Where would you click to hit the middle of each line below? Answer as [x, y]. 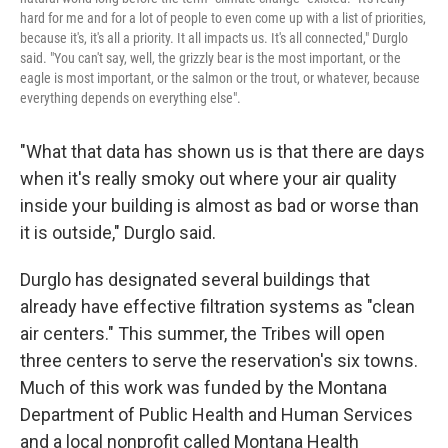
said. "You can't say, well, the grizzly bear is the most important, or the [210, 58]
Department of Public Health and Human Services [216, 415]
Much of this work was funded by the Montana [203, 388]
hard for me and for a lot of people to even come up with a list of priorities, [223, 18]
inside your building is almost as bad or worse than [219, 206]
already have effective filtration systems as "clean [217, 307]
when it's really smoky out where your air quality [208, 179]
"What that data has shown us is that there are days [222, 152]
